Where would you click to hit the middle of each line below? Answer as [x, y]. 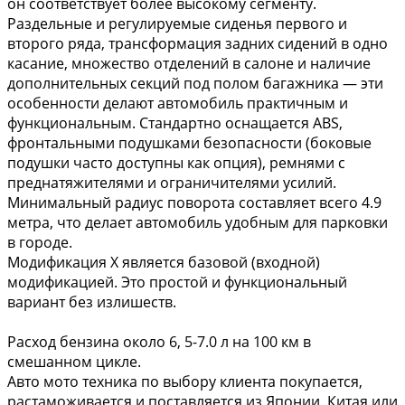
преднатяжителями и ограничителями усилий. [172, 182]
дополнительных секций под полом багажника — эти [195, 83]
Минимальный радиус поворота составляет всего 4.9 [194, 202]
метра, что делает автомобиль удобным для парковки [198, 222]
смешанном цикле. [74, 361]
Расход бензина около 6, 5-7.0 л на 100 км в [159, 341]
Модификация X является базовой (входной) [164, 262]
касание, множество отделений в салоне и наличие [189, 63]
